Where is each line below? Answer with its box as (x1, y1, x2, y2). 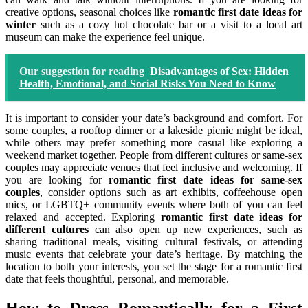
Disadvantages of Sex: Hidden (150, 65, 289, 78)
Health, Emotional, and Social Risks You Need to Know (19, 78, 276, 90)
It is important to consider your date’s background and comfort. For (5, 112, 302, 124)
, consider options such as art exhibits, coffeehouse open (40, 186, 302, 199)
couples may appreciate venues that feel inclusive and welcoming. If (5, 162, 302, 174)
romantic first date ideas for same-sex (108, 174, 303, 186)
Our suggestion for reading (19, 65, 144, 78)
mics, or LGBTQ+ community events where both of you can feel (5, 199, 302, 211)
